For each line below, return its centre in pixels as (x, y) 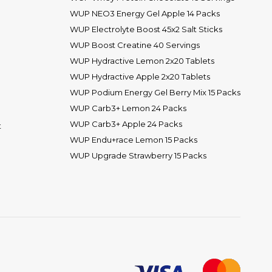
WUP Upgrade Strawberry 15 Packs (138, 155)
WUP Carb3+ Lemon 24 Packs (128, 108)
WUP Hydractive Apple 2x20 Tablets (140, 76)
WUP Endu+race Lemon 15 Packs (134, 139)
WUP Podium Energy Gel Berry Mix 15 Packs (155, 92)
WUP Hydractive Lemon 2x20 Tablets (142, 60)
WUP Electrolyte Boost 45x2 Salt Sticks (146, 29)
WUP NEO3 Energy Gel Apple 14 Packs (145, 13)
